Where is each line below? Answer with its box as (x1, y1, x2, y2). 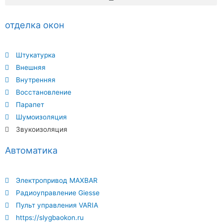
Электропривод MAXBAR (16, 176, 98, 184)
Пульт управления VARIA (16, 201, 99, 209)
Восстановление (16, 88, 72, 96)
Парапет (16, 100, 45, 109)
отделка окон (5, 19, 64, 30)
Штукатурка (16, 51, 56, 59)
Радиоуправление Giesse (16, 188, 100, 197)
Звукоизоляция (16, 125, 68, 133)
